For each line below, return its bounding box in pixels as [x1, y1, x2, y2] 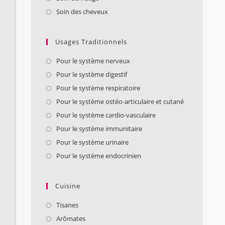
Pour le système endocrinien [56, 151, 141, 161]
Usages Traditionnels [55, 37, 127, 47]
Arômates [56, 214, 85, 223]
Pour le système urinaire [56, 138, 129, 147]
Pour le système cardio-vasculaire [56, 110, 156, 120]
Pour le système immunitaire [56, 124, 142, 134]
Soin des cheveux [56, 7, 108, 17]
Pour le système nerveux [56, 56, 130, 66]
